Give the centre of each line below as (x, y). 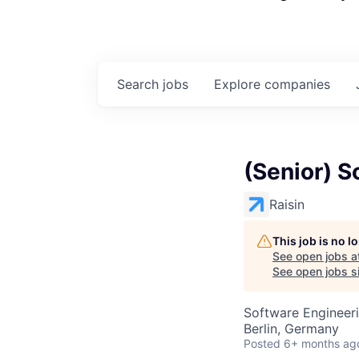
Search (140, 84)
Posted (262, 343)
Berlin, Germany (291, 329)
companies (297, 84)
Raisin (287, 204)
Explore (239, 84)
